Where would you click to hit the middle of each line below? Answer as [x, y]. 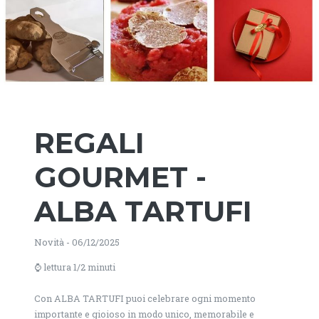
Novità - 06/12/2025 [77, 242]
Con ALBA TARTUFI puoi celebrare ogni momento [145, 298]
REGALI [89, 142]
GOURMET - [120, 177]
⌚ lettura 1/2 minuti [75, 267]
